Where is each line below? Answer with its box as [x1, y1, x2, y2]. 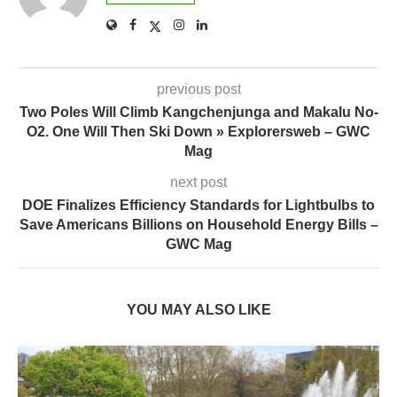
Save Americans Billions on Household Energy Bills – [19, 217, 378, 233]
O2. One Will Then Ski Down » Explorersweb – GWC [27, 124, 370, 140]
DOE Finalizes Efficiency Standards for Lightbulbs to [22, 198, 375, 214]
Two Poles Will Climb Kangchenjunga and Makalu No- [19, 105, 378, 121]
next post [170, 175, 227, 191]
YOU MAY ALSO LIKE [126, 302, 271, 318]
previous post [156, 82, 241, 97]
